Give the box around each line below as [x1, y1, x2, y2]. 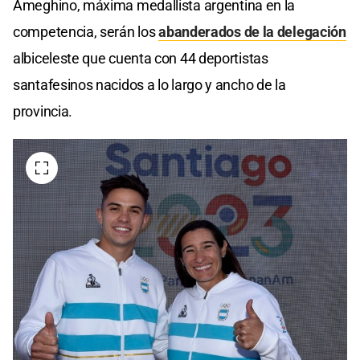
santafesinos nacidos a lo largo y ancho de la [13, 76, 286, 93]
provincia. [13, 102, 72, 120]
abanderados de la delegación [158, 22, 346, 40]
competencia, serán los [13, 22, 159, 40]
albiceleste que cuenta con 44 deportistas [13, 49, 268, 67]
